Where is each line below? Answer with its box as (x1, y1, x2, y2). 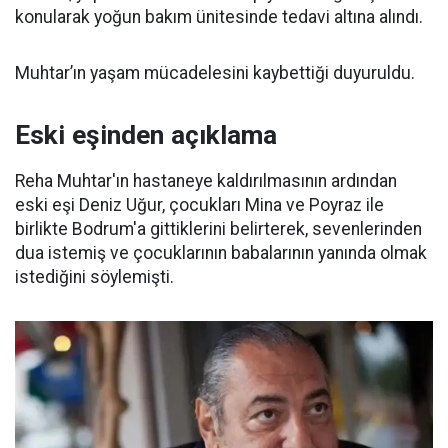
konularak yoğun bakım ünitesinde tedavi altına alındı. (15, 7, 423, 27)
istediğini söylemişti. (15, 267, 174, 287)
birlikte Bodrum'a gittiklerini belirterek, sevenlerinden (15, 219, 422, 239)
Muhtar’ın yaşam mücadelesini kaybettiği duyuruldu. (15, 63, 415, 83)
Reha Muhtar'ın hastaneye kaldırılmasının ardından (15, 171, 397, 191)
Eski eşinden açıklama (15, 120, 277, 150)
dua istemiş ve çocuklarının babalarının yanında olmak (15, 243, 427, 263)
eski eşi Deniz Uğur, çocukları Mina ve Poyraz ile (15, 195, 384, 215)
